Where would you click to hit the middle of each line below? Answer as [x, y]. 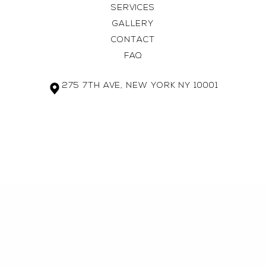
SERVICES [133, 8]
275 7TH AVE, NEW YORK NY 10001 [140, 86]
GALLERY [133, 24]
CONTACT [133, 40]
